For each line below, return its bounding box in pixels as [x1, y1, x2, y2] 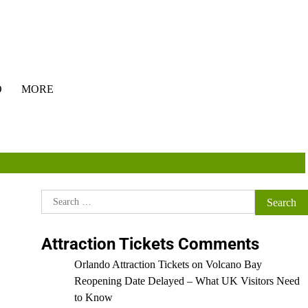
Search [40, 191, 70, 203]
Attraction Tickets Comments [41, 234, 259, 254]
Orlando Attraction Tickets [74, 258, 189, 271]
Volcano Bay [205, 258, 262, 271]
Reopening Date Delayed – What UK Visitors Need [74, 275, 300, 287]
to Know [74, 291, 113, 304]
